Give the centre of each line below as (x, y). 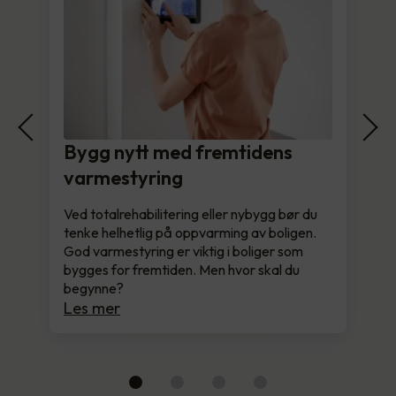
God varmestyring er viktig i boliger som (183, 251)
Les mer (92, 308)
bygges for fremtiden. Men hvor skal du (182, 269)
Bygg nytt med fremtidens (178, 152)
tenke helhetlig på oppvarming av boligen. (190, 232)
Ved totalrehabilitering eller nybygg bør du (190, 213)
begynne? (94, 288)
